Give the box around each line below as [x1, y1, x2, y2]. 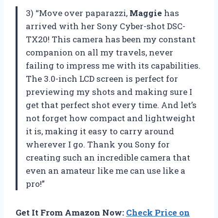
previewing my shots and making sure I [26, 86, 192, 97]
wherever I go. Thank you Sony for [26, 138, 170, 150]
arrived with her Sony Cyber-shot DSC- [26, 20, 185, 32]
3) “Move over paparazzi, [26, 7, 129, 18]
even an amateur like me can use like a [26, 164, 185, 176]
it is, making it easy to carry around [26, 125, 174, 137]
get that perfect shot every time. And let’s [26, 99, 197, 110]
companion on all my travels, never [26, 46, 173, 58]
